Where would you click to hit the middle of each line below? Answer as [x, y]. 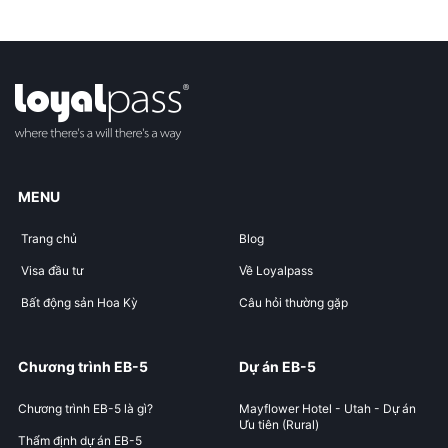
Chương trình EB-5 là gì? [85, 408]
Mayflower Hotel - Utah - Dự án [327, 408]
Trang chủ [49, 238]
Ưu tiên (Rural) [279, 424]
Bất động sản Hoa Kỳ [79, 302]
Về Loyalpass [276, 270]
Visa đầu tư [52, 270]
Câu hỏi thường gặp [293, 302]
